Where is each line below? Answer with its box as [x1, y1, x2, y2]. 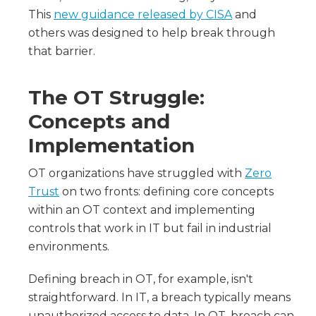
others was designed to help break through [28, 25, 275, 39]
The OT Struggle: [28, 85, 205, 109]
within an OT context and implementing [28, 202, 255, 217]
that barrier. [28, 44, 95, 58]
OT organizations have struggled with [28, 166, 245, 180]
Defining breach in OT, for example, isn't [28, 272, 253, 286]
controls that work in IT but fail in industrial [28, 221, 272, 235]
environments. [28, 239, 109, 253]
